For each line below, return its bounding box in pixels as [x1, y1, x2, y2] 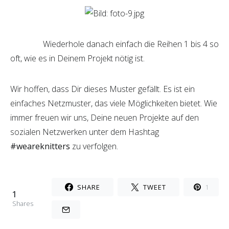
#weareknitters [10, 141, 70, 152]
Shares [12, 199, 33, 208]
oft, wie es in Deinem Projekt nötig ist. [10, 53, 145, 64]
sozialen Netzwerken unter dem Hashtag [10, 126, 159, 138]
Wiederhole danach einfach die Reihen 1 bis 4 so [10, 38, 219, 50]
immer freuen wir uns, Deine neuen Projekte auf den [10, 112, 199, 123]
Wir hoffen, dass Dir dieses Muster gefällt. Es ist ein [10, 83, 195, 95]
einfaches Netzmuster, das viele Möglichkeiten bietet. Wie [10, 98, 217, 109]
